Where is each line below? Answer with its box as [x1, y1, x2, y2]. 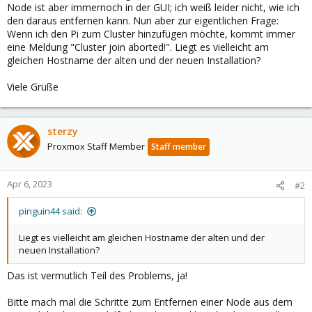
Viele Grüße [7, 80, 58, 93]
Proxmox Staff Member [47, 140, 145, 153]
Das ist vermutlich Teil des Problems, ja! [7, 269, 187, 282]
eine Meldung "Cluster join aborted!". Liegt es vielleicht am [7, 40, 269, 54]
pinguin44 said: [19, 205, 82, 217]
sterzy [47, 125, 78, 138]
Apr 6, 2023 [7, 178, 52, 190]
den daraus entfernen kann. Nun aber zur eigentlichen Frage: [7, 14, 279, 27]
